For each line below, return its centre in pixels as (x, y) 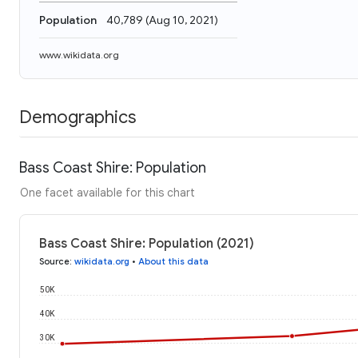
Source (54, 261)
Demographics (78, 117)
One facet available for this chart (107, 192)
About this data (173, 261)
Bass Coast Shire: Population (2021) (147, 243)
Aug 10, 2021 (181, 20)
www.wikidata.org (79, 55)
